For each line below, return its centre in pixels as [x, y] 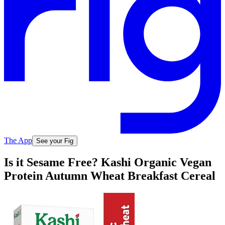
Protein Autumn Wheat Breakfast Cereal [110, 176]
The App [18, 140]
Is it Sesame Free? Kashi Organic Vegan [108, 162]
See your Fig [55, 141]
